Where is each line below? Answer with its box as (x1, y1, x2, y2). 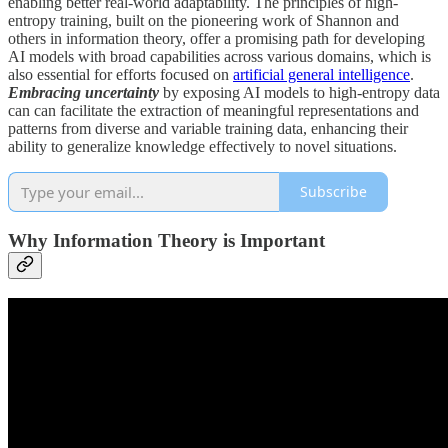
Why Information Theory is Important (8, 230, 325, 252)
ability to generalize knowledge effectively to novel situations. (8, 137, 397, 155)
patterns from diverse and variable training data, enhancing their (8, 119, 408, 137)
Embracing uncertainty (8, 83, 159, 101)
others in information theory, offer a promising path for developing (8, 29, 425, 47)
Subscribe (300, 182, 367, 202)
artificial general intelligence (233, 65, 410, 83)
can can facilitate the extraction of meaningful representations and (8, 101, 419, 119)
